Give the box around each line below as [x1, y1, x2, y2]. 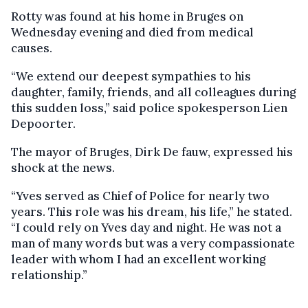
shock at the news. [11, 159, 115, 175]
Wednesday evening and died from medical [11, 24, 254, 40]
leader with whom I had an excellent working [11, 251, 265, 267]
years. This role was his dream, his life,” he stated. [11, 203, 292, 219]
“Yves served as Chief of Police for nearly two [11, 188, 269, 203]
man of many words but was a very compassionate [11, 235, 295, 251]
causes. [11, 40, 52, 56]
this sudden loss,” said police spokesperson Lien [11, 100, 287, 115]
